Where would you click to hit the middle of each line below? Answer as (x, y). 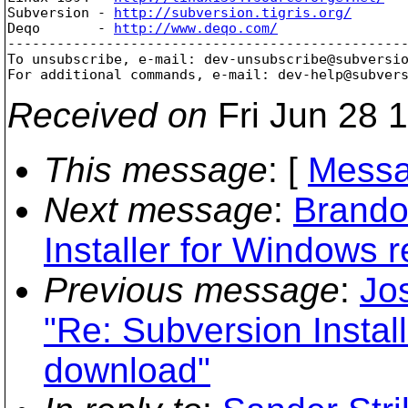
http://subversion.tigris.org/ (233, 12)
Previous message (192, 290)
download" (127, 370)
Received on (107, 115)
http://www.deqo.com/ (196, 28)
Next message (158, 209)
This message (156, 169)
